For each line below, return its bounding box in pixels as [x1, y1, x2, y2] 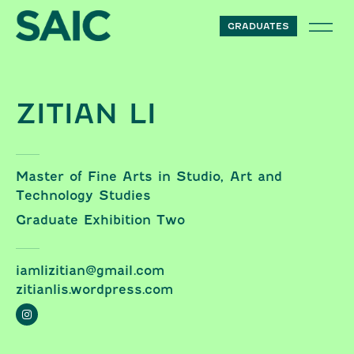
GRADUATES [227, 20, 289, 32]
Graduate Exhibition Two [16, 213, 185, 228]
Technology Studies [16, 188, 151, 203]
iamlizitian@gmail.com [16, 263, 164, 278]
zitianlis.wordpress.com [16, 282, 173, 297]
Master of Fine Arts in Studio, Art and [16, 169, 282, 184]
